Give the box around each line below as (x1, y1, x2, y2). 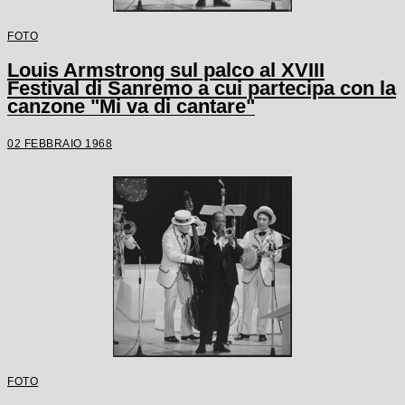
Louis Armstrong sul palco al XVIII (7, 59, 325, 82)
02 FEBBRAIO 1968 (7, 137, 112, 150)
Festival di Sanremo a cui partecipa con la (7, 77, 396, 100)
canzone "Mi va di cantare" (7, 95, 255, 118)
